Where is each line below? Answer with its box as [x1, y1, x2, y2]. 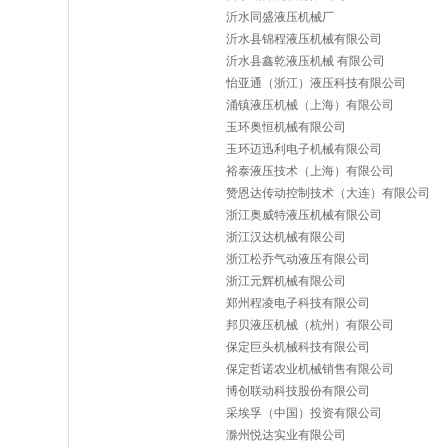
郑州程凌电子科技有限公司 [226, 296, 370, 310]
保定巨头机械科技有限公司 [226, 340, 370, 354]
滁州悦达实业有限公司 [226, 428, 346, 442]
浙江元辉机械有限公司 [226, 274, 346, 288]
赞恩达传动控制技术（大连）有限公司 [226, 186, 430, 200]
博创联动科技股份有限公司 [226, 384, 370, 398]
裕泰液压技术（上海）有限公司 [226, 164, 394, 178]
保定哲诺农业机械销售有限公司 [226, 362, 394, 376]
